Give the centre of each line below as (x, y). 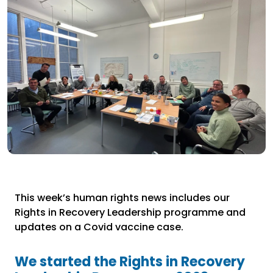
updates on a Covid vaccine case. (99, 227)
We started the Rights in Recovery (130, 262)
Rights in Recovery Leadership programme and (130, 213)
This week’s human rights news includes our (122, 198)
